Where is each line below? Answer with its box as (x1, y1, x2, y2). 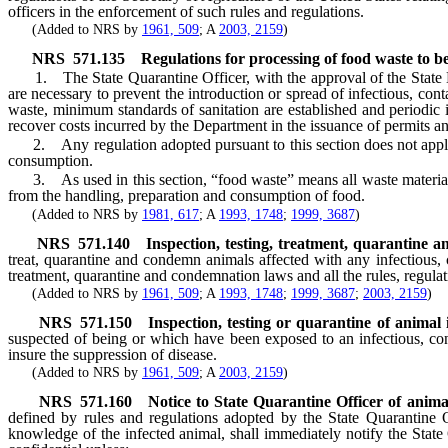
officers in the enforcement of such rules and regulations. (8, 2, 364, 20)
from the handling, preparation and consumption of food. (8, 187, 365, 205)
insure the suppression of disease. (8, 345, 217, 363)
